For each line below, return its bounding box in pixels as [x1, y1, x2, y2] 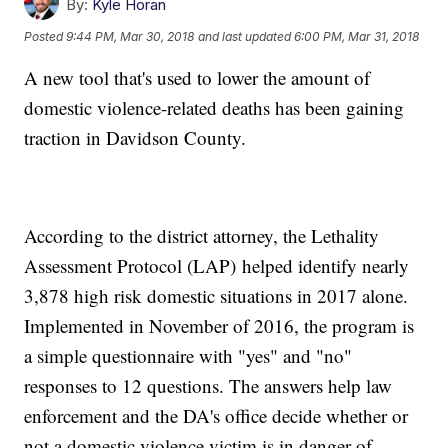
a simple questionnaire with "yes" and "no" [24, 343, 353, 369]
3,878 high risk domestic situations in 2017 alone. [24, 283, 409, 309]
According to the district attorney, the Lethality [24, 223, 380, 249]
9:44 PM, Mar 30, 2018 [66, 28, 195, 44]
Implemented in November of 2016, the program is [24, 313, 415, 339]
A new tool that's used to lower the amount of [24, 65, 371, 91]
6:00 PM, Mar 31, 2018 [294, 28, 420, 44]
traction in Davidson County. [24, 125, 247, 151]
